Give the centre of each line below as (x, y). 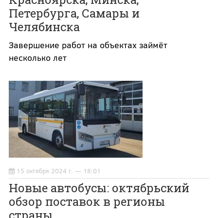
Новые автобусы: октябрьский (99, 188)
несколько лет (37, 58)
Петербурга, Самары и (74, 13)
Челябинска (44, 27)
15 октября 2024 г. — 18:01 (58, 171)
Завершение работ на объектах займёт (88, 45)
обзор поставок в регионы (87, 202)
